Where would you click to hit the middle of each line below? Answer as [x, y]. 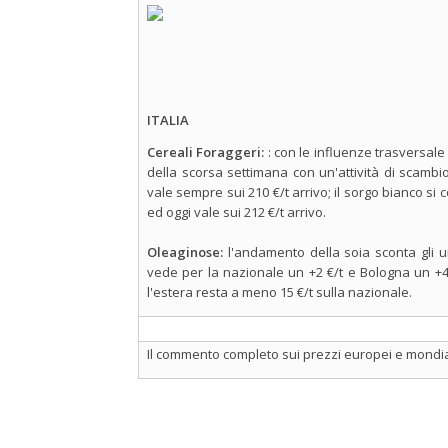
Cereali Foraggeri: [207, 152]
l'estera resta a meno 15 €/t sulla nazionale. [279, 292]
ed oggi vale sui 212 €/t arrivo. [236, 212]
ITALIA [168, 120]
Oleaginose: [187, 252]
